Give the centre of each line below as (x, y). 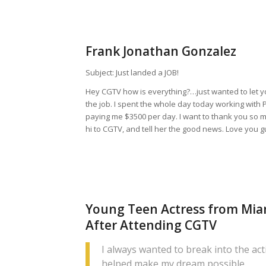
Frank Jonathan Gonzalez (161, 51)
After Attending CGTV (151, 225)
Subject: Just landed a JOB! (132, 72)
